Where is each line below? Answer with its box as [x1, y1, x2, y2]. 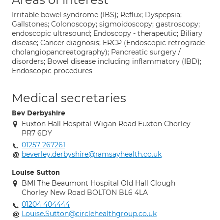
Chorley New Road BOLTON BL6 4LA [22, 188, 148, 197]
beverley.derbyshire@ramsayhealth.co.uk [22, 150, 162, 159]
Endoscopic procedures [12, 66, 92, 75]
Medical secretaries [12, 91, 126, 105]
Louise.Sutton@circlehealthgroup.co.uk [22, 209, 157, 218]
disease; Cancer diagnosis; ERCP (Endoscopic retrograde [12, 38, 205, 47]
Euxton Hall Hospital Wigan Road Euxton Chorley [22, 119, 191, 128]
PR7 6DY [22, 129, 52, 137]
